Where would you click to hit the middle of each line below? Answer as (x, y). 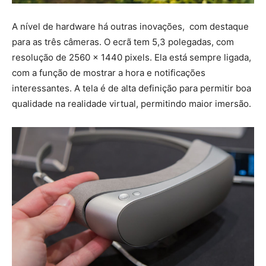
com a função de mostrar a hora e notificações (109, 72)
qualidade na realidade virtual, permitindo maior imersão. (132, 103)
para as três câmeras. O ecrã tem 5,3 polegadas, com (123, 42)
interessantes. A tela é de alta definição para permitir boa (132, 88)
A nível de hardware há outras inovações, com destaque (130, 26)
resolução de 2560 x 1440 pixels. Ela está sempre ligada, (132, 57)
